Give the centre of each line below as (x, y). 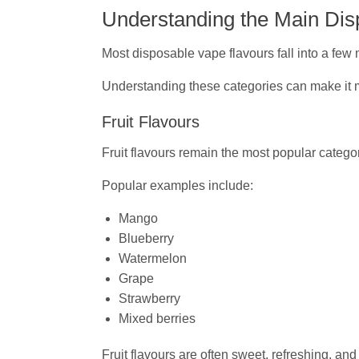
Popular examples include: (177, 185)
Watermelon (152, 258)
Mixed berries (157, 318)
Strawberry (149, 298)
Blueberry (146, 238)
